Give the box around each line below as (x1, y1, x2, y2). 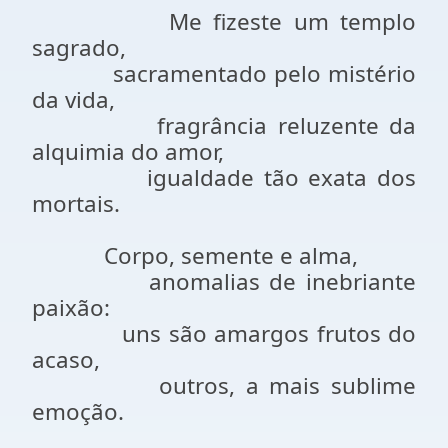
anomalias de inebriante (32, 266, 416, 297)
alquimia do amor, (32, 136, 224, 167)
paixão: (32, 292, 110, 323)
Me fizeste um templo (32, 6, 416, 37)
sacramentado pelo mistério (32, 58, 416, 89)
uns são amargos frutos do (32, 318, 416, 349)
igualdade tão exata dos (32, 162, 416, 193)
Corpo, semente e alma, (32, 240, 358, 271)
